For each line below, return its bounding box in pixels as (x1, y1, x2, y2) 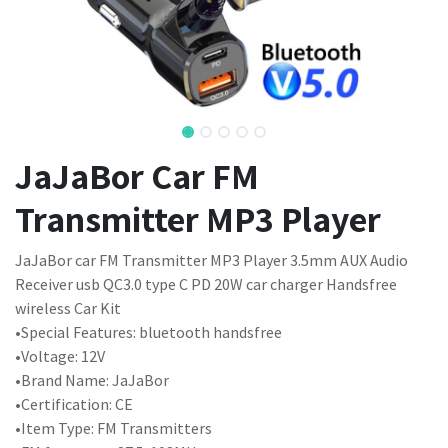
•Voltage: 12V (15, 346, 105, 366)
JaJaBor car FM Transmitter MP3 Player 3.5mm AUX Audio (15, 250, 408, 270)
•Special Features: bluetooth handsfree (15, 322, 282, 342)
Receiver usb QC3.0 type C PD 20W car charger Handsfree (15, 274, 397, 294)
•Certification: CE (15, 394, 133, 414)
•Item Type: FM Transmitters (15, 418, 212, 438)
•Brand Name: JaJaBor (15, 370, 169, 390)
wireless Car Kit (15, 298, 121, 318)
